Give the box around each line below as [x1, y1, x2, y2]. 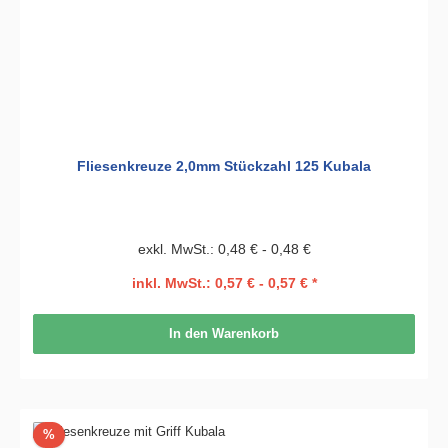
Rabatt [53, 425, 93, 441]
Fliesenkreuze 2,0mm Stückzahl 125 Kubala [77, 157, 371, 174]
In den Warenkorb [169, 326, 279, 342]
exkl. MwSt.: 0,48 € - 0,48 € [137, 240, 311, 257]
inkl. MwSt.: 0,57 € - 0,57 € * [131, 274, 317, 291]
